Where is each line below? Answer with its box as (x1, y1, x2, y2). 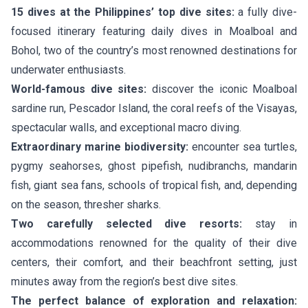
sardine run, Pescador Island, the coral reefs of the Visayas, (11, 102, 297, 115)
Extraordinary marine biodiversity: (11, 140, 188, 153)
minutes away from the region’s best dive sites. (11, 275, 238, 288)
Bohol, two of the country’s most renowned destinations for (11, 44, 297, 57)
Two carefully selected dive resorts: (11, 217, 243, 230)
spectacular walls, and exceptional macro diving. (11, 121, 241, 134)
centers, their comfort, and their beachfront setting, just (11, 256, 297, 269)
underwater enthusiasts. (11, 63, 126, 76)
